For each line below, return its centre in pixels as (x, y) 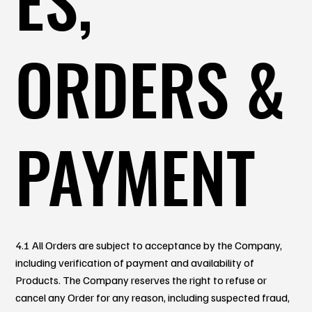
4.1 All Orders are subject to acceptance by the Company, (149, 245)
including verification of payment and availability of (135, 262)
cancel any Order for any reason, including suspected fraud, (153, 297)
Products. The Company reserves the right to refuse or (141, 280)
